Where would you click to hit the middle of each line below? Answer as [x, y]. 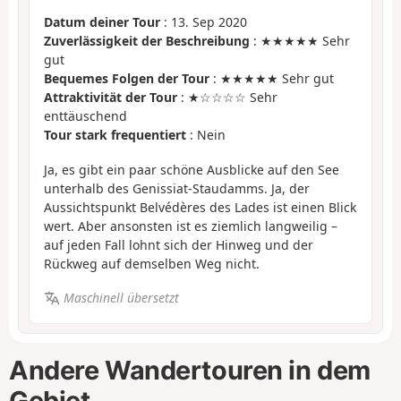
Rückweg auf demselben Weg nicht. [152, 263]
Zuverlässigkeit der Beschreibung [147, 41]
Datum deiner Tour [102, 22]
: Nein [206, 135]
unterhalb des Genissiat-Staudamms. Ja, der [177, 188]
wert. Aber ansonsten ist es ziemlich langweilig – [191, 226]
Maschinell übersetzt [121, 298]
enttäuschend [85, 116]
